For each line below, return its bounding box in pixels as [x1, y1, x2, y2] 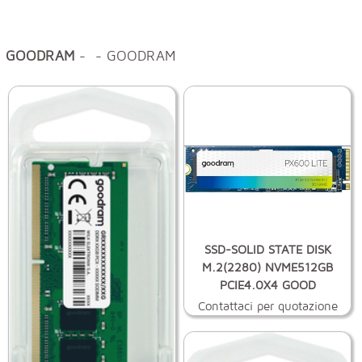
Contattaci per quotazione [197, 299, 338, 313]
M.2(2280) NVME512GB [202, 260, 334, 274]
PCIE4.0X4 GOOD [219, 278, 316, 292]
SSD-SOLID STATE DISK [204, 242, 331, 256]
